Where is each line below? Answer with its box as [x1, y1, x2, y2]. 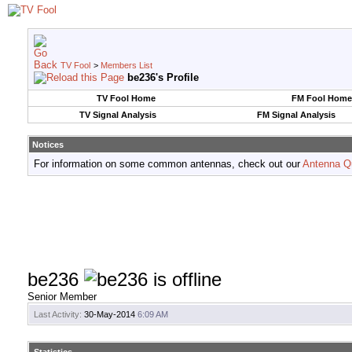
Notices [32, 140, 64, 149]
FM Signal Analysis [256, 110, 335, 119]
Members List [101, 60, 152, 70]
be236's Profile [127, 71, 199, 83]
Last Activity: [34, 310, 82, 320]
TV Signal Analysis [79, 110, 156, 119]
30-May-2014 [82, 310, 137, 320]
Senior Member [27, 291, 97, 303]
